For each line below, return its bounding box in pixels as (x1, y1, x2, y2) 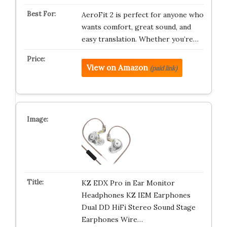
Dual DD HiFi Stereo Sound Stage (81, 203, 196, 212)
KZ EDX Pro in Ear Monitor (81, 178, 175, 187)
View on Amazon (86, 63, 148, 72)
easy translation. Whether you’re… (81, 34, 199, 44)
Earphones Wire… (81, 215, 143, 224)
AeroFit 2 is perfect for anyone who (81, 10, 204, 19)
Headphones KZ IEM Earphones (81, 191, 191, 200)
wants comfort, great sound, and (81, 22, 191, 31)
